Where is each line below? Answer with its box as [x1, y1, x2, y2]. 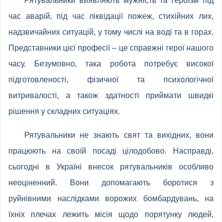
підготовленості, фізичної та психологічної [8, 75, 214, 84]
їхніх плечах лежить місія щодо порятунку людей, [8, 210, 214, 219]
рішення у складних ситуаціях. [8, 107, 120, 115]
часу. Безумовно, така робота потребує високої [8, 59, 214, 68]
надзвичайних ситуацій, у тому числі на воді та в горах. [8, 28, 214, 36]
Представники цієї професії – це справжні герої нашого [8, 44, 214, 52]
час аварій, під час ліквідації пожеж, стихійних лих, [8, 12, 214, 20]
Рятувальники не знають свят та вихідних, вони [24, 131, 214, 139]
